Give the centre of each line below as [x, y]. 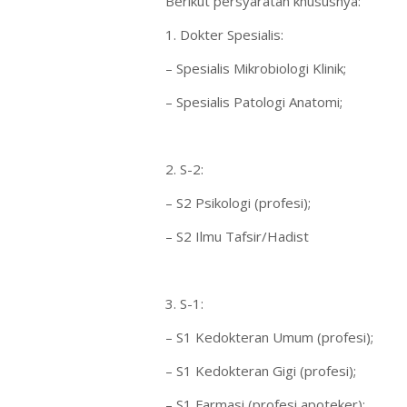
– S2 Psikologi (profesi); [238, 203]
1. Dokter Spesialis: [224, 35]
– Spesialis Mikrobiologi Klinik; [256, 68]
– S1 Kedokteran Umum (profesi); [269, 337]
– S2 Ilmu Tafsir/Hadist [237, 236]
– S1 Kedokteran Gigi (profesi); [261, 371]
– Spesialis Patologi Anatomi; [254, 102]
